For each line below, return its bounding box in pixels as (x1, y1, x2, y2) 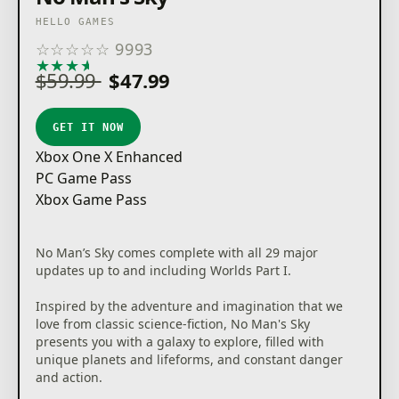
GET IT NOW (53, 120, 124, 134)
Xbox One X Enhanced (35, 147, 183, 167)
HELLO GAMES (35, 16, 115, 28)
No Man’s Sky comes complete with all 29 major (35, 244, 318, 262)
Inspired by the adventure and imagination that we (35, 297, 343, 315)
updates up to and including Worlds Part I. (35, 262, 291, 280)
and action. (35, 369, 102, 387)
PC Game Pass (35, 168, 132, 189)
